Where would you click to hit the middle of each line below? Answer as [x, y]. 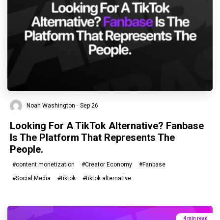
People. [27, 149]
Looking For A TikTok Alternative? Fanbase [107, 125]
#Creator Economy [107, 164]
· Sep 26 [88, 105]
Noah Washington [50, 105]
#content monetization [43, 164]
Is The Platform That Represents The [92, 137]
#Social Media [31, 178]
